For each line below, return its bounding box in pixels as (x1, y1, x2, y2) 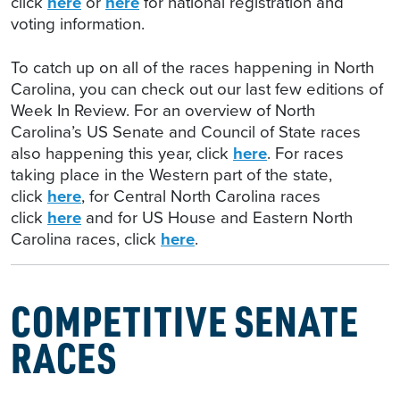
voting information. (11, 12, 145, 37)
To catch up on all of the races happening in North (11, 55, 374, 80)
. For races (267, 141, 344, 166)
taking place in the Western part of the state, (11, 162, 332, 187)
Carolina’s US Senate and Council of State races (11, 120, 361, 145)
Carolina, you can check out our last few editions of (11, 77, 383, 102)
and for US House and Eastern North (81, 205, 353, 230)
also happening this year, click (11, 141, 233, 166)
